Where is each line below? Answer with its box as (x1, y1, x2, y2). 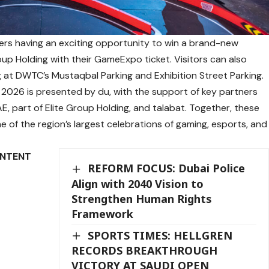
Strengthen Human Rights (71, 191, 213, 206)
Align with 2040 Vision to (71, 176, 204, 191)
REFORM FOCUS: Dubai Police (88, 161, 246, 176)
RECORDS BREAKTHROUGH (71, 243, 218, 258)
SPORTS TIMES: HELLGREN (88, 228, 233, 243)
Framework (71, 206, 134, 221)
